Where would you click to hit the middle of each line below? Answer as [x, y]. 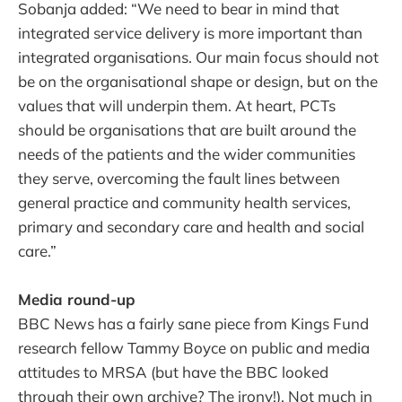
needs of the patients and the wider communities [187, 153]
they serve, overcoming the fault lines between [179, 178]
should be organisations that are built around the [187, 129]
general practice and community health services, [184, 202]
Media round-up [77, 299]
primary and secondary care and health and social [191, 226]
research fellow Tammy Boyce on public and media [194, 347]
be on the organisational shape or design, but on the [198, 81]
